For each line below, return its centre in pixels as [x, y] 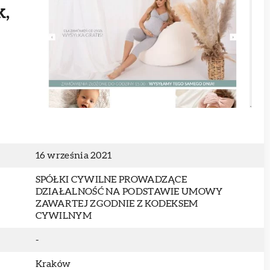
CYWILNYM [63, 216]
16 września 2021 [74, 155]
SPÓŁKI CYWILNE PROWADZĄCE [111, 180]
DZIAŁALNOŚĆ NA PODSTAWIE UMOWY [129, 192]
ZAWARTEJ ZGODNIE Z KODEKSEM [117, 204]
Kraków [53, 264]
